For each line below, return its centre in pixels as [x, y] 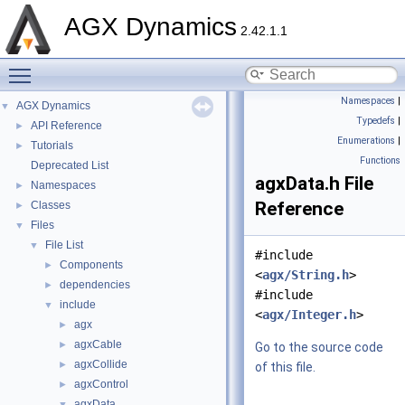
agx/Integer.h [309, 315]
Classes [51, 205]
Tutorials [52, 146]
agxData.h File [314, 184]
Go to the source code [319, 347]
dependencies [95, 285]
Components [91, 265]
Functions [380, 160]
